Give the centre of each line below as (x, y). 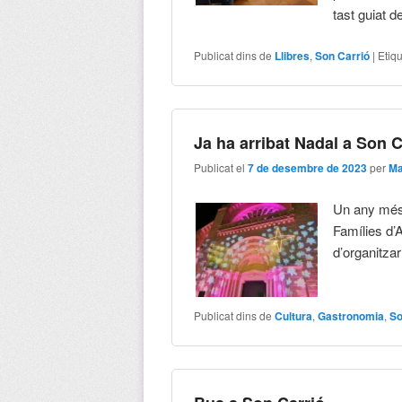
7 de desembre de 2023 (308, 168)
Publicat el (221, 168)
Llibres (293, 55)
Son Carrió (343, 55)
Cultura (294, 315)
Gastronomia (351, 315)
